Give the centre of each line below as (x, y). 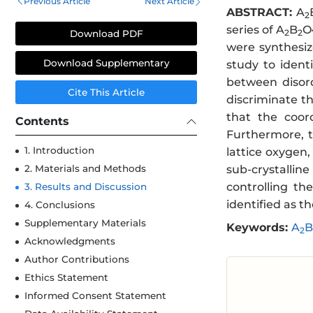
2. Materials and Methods (85, 169)
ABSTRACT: (259, 12)
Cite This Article (106, 93)
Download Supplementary (106, 63)
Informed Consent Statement (95, 296)
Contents (42, 121)
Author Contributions (77, 260)
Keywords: (257, 227)
